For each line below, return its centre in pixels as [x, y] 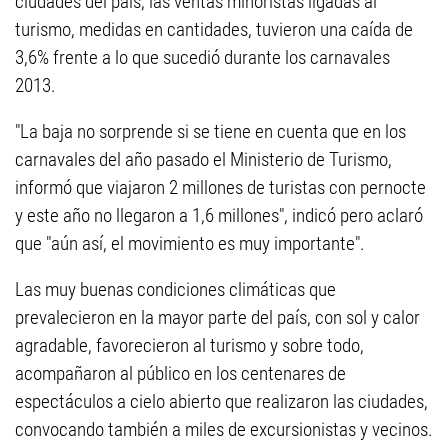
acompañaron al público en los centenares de [180, 373]
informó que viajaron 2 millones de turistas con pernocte [220, 187]
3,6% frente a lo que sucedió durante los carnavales [202, 57]
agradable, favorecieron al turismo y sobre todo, [189, 345]
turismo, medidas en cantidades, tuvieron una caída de [214, 29]
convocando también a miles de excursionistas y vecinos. [224, 429]
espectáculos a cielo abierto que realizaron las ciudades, [221, 401]
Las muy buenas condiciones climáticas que [175, 289]
